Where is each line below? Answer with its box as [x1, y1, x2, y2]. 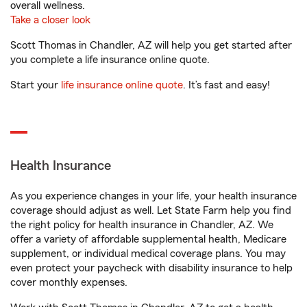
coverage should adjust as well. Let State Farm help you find [10, 205, 291, 216]
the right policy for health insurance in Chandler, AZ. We [10, 219, 273, 230]
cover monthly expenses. [10, 277, 127, 288]
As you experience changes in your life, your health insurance [10, 191, 297, 201]
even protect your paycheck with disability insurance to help [10, 262, 293, 273]
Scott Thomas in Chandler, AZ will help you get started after [10, 40, 292, 51]
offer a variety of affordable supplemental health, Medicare [10, 234, 286, 245]
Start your [10, 79, 61, 90]
